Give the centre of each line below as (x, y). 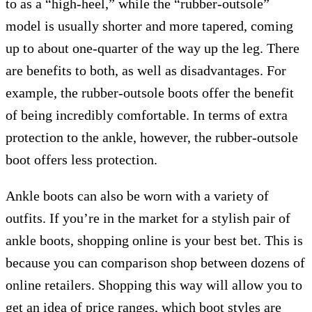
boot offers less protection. (81, 159)
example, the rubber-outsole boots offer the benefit (150, 93)
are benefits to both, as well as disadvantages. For (146, 70)
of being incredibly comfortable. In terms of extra (147, 115)
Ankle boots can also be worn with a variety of (137, 196)
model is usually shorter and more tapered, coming (149, 26)
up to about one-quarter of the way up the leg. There (153, 48)
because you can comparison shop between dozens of (155, 263)
